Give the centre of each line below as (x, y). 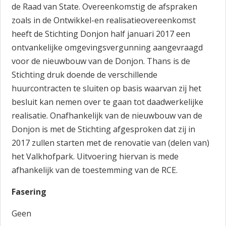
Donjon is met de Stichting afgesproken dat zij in (104, 129)
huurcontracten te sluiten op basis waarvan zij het (107, 88)
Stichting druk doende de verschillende (85, 75)
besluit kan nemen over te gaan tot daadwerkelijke (108, 102)
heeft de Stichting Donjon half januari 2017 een (101, 34)
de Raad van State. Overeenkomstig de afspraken (105, 7)
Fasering (29, 192)
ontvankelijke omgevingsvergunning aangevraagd (107, 47)
